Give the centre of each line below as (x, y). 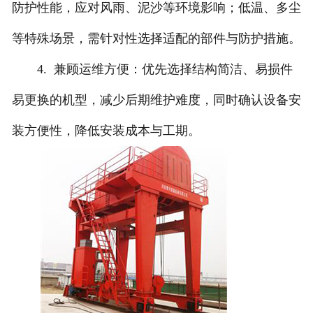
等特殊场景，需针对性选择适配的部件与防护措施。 (156, 39)
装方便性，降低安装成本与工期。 (106, 131)
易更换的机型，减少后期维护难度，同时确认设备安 (156, 100)
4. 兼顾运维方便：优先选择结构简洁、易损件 (152, 70)
